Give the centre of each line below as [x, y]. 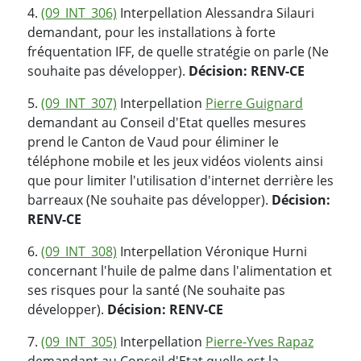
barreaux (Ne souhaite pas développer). [149, 199]
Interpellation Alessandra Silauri [216, 12]
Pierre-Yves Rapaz [259, 341]
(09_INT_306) [79, 12]
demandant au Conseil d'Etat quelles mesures [167, 122]
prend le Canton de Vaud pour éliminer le [153, 141]
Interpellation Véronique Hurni [212, 251]
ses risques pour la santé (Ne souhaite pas [156, 290]
